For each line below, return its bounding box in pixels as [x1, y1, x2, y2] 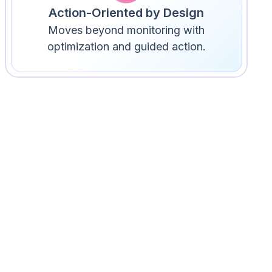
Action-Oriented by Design [49, 5, 204, 20]
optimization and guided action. [47, 39, 206, 53]
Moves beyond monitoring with [48, 23, 205, 36]
